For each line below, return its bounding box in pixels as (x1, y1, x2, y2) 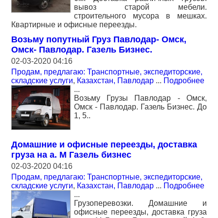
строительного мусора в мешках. (74, 11, 207, 20)
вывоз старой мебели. (74, 2, 207, 11)
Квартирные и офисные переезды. (11, 20, 137, 29)
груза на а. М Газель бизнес (11, 149, 131, 160)
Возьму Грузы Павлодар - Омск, (74, 93, 207, 102)
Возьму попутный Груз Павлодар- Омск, (11, 34, 186, 44)
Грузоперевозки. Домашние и (74, 199, 207, 207)
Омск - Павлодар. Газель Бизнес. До (74, 102, 207, 111)
